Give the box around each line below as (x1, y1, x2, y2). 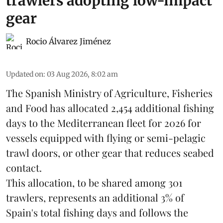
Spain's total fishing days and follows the (6, 205, 188, 219)
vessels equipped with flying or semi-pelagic (6, 130, 206, 144)
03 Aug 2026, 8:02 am (47, 69, 118, 79)
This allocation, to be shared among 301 (6, 175, 182, 189)
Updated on (6, 69, 43, 79)
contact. (6, 160, 42, 174)
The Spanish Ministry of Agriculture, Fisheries (6, 86, 213, 100)
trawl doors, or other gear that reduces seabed (6, 145, 214, 159)
